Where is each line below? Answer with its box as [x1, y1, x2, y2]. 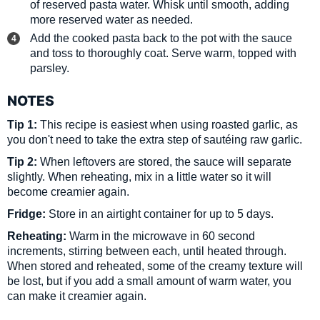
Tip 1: [7, 117, 38, 131]
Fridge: [7, 206, 49, 220]
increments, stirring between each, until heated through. [7, 244, 287, 257]
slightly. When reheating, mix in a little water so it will [7, 169, 272, 183]
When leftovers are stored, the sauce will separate [37, 154, 292, 168]
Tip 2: [7, 154, 38, 168]
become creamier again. [7, 184, 130, 198]
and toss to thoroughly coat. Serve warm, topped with [30, 46, 297, 59]
